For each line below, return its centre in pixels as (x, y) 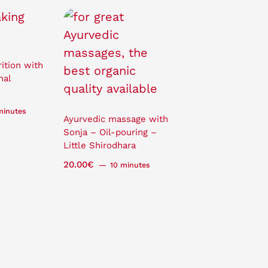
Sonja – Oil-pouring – (110, 132)
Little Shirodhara (99, 145)
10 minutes (130, 165)
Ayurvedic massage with (115, 119)
